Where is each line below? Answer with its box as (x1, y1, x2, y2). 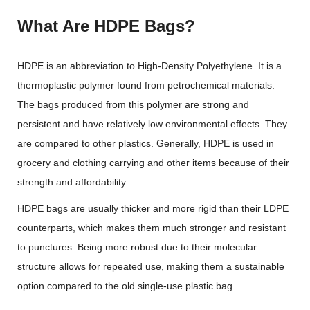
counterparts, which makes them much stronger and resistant (17, 222, 286, 233)
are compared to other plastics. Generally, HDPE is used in (17, 138, 274, 149)
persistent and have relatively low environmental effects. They (17, 118, 287, 129)
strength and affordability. (17, 176, 128, 188)
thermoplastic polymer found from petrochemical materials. (17, 80, 275, 91)
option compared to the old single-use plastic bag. (17, 280, 235, 291)
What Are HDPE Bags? (17, 17, 195, 35)
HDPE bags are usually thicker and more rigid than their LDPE (17, 203, 289, 214)
